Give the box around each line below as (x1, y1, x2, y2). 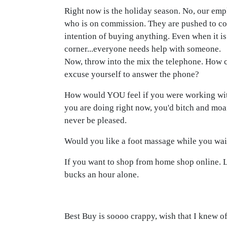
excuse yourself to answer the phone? (64, 69, 199, 79)
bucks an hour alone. (64, 170, 139, 179)
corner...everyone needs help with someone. (64, 44, 221, 54)
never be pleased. (64, 116, 127, 125)
